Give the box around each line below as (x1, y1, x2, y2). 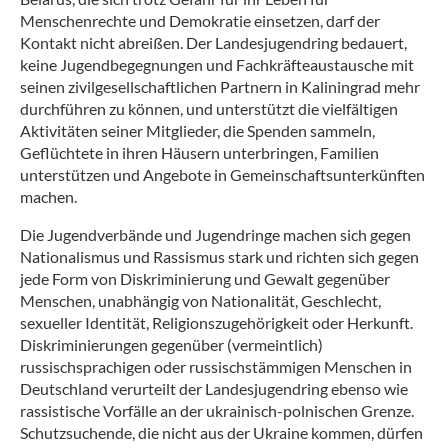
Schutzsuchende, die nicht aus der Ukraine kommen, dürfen (20, 423, 423, 443)
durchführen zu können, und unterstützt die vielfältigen (20, 99, 398, 119)
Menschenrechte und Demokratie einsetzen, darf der (20, 11, 380, 31)
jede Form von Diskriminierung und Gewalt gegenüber (20, 269, 390, 289)
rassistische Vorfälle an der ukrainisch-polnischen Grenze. (20, 401, 414, 421)
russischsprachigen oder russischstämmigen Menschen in (20, 357, 412, 377)
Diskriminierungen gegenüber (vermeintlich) (20, 335, 323, 355)
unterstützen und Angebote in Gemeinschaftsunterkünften (20, 165, 425, 185)
